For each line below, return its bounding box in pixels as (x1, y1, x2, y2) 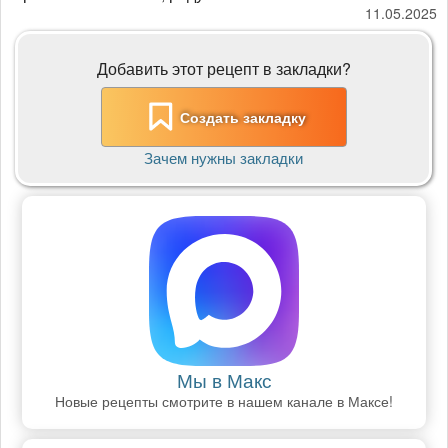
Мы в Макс (176, 366, 272, 394)
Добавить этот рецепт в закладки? (96, 56, 351, 80)
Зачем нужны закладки (144, 147, 304, 169)
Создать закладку (179, 107, 306, 128)
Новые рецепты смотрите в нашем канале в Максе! (55, 391, 393, 412)
